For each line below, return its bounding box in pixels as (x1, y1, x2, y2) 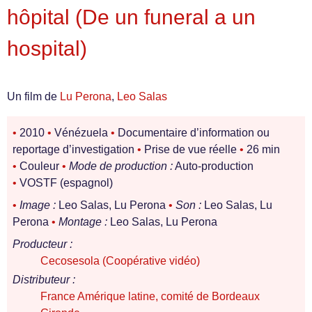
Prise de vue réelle (141, 143, 240, 155)
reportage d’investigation (13, 143, 137, 155)
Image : (19, 199, 56, 211)
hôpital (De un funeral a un (7, 5, 256, 29)
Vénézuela (52, 127, 111, 139)
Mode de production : (69, 160, 173, 172)
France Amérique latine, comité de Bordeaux (40, 290, 260, 302)
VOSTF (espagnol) (17, 177, 113, 189)
